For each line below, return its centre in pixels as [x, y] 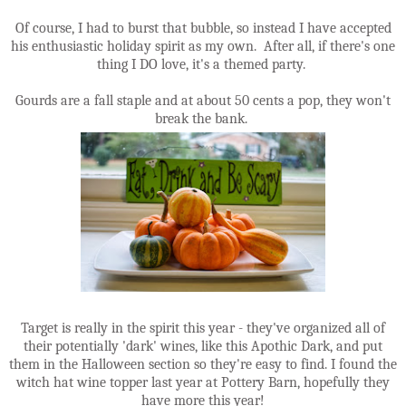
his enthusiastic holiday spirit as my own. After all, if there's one [203, 46]
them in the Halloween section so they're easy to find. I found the [203, 364]
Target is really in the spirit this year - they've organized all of [203, 328]
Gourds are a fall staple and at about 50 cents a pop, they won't [203, 100]
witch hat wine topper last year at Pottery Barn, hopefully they [203, 382]
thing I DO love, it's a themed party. [203, 64]
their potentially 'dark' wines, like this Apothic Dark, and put [203, 346]
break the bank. [203, 118]
